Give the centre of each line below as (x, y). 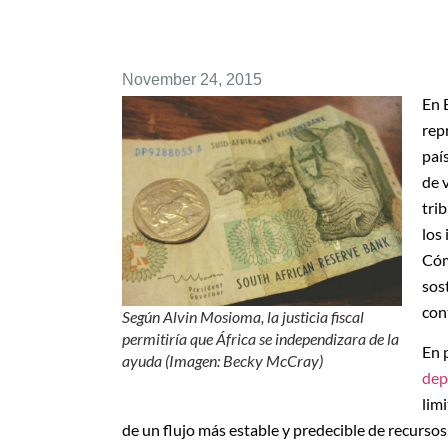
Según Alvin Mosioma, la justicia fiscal (243, 316)
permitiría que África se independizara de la (260, 338)
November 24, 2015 (192, 79)
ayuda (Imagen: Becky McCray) (222, 360)
